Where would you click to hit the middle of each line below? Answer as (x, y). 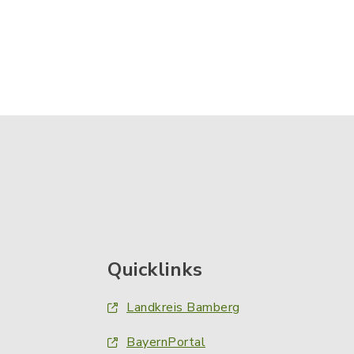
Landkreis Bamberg (183, 308)
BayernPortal (166, 343)
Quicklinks (155, 270)
